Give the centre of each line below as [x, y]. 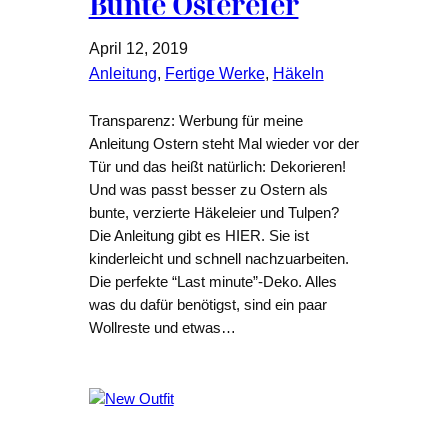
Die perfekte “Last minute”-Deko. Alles [212, 282]
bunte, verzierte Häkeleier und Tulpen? [213, 213]
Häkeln [298, 74]
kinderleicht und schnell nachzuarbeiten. [218, 259]
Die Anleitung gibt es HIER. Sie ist [198, 236]
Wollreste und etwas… [162, 328]
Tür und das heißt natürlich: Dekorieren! [217, 167]
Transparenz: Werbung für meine [195, 121]
